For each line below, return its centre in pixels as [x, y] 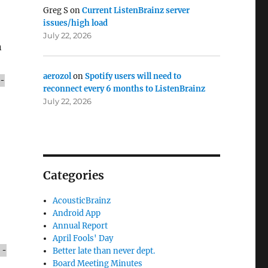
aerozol [57, 76]
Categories [73, 176]
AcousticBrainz [82, 201]
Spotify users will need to [133, 76]
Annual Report [80, 226]
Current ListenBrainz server [135, 11]
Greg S [55, 11]
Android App [77, 214]
